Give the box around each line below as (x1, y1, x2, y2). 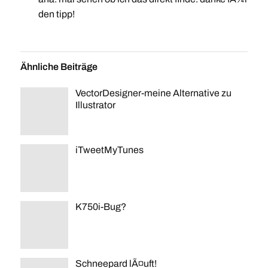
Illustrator (75, 100, 115, 111)
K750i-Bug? (75, 202, 126, 212)
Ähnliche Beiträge (20, 62, 98, 72)
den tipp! (38, 9, 75, 20)
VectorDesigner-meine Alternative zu (75, 88, 232, 99)
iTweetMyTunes (75, 145, 144, 156)
